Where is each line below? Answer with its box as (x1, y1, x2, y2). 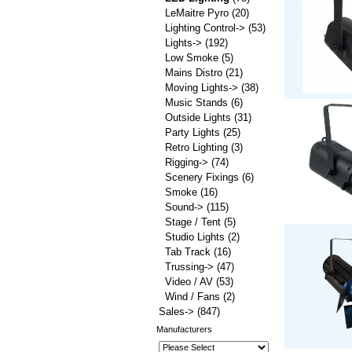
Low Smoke (165, 52, 218, 64)
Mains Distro (165, 67, 222, 79)
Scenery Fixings (165, 171, 239, 183)
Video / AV (165, 276, 213, 288)
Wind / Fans (165, 291, 220, 302)
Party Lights (165, 126, 220, 138)
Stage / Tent (165, 216, 221, 228)
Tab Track (165, 246, 211, 258)
